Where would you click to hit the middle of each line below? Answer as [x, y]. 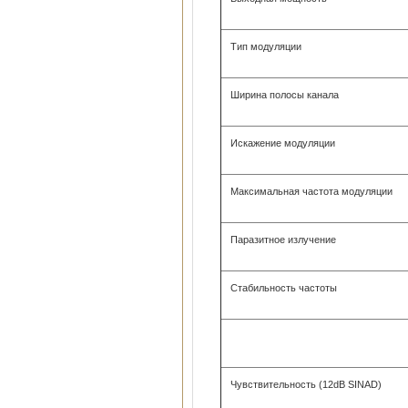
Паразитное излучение [283, 240]
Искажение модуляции [283, 143]
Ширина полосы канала [285, 95]
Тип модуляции [266, 46]
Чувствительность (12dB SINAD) [306, 384]
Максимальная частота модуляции [311, 191]
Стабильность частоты [284, 288]
